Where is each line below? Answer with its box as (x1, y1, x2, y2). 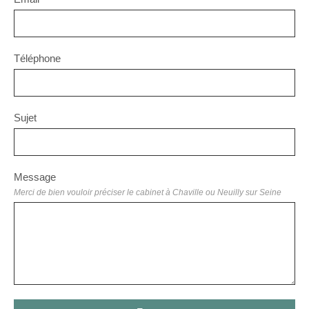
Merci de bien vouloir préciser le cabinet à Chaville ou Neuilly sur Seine (14, 188, 281, 197)
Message (14, 171, 56, 183)
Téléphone (14, 52, 61, 64)
